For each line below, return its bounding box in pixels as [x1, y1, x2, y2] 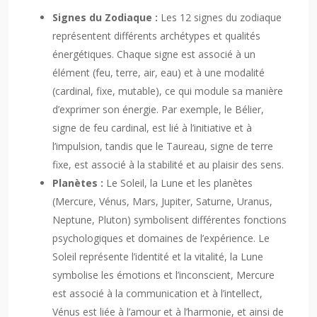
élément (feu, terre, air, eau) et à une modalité [52, 66, 265, 79]
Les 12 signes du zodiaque [161, 11, 282, 24]
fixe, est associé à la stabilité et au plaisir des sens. [52, 158, 284, 171]
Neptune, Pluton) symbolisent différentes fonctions [52, 213, 287, 226]
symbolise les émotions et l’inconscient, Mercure [52, 268, 275, 282]
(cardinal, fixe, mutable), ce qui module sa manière [52, 84, 283, 98]
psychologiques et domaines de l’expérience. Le [52, 231, 270, 245]
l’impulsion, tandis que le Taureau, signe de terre [52, 139, 273, 153]
